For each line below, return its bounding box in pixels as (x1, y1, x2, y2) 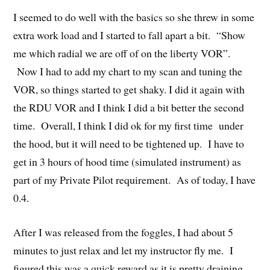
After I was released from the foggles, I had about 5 (13, 225, 234, 240)
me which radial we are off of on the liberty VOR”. (13, 46, 231, 61)
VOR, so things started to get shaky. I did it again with (13, 82, 245, 97)
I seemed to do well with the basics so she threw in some (13, 10, 255, 25)
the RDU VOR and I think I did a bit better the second (13, 100, 245, 115)
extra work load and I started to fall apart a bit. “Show (13, 28, 246, 43)
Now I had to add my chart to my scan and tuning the (13, 64, 243, 79)
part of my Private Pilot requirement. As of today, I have (13, 172, 256, 187)
